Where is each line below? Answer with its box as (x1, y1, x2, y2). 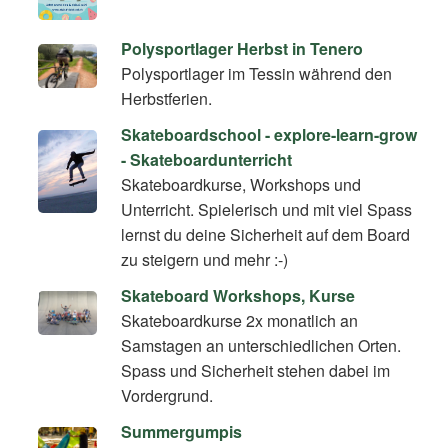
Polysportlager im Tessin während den (121, 61, 393, 85)
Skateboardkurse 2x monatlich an (121, 309, 359, 332)
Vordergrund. (121, 384, 214, 407)
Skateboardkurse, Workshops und (121, 172, 362, 196)
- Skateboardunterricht (121, 147, 293, 171)
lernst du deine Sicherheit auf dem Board (121, 222, 411, 246)
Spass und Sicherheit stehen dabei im (121, 359, 391, 382)
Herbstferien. (121, 86, 213, 110)
